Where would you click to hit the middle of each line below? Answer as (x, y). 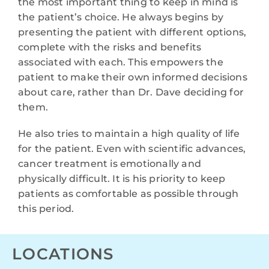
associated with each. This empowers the (121, 62)
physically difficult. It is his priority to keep (122, 179)
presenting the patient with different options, (132, 32)
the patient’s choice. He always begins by (121, 17)
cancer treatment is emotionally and (110, 164)
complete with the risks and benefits (110, 47)
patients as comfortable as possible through (128, 194)
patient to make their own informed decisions (133, 77)
